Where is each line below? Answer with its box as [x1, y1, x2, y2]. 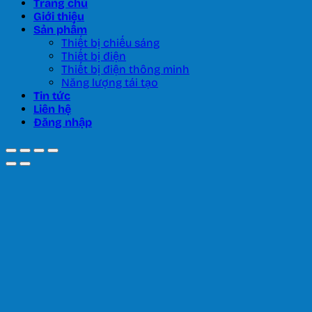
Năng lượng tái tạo [61, 76, 158, 90]
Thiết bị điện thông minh [61, 63, 189, 77]
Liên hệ [33, 102, 71, 116]
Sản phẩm [33, 23, 87, 37]
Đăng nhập [33, 116, 92, 130]
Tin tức [33, 89, 70, 103]
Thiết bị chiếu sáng [61, 36, 159, 50]
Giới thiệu [33, 10, 84, 24]
